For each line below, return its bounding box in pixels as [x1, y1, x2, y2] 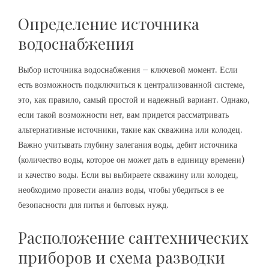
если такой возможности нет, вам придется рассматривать [18, 109, 229, 120]
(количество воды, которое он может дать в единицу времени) [18, 154, 244, 165]
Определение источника [18, 13, 199, 34]
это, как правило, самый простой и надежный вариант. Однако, [18, 94, 250, 105]
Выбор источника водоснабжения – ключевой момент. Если [18, 64, 238, 75]
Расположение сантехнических [18, 227, 249, 248]
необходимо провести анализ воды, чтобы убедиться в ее [18, 184, 224, 195]
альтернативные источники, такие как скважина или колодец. [18, 124, 243, 135]
